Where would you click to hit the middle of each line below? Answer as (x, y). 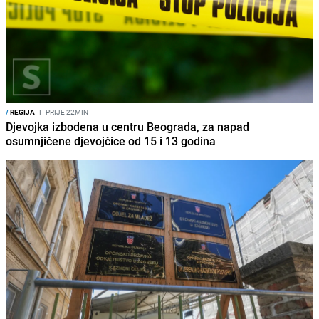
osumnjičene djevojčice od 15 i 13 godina (111, 141)
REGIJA (22, 112)
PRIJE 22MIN (66, 112)
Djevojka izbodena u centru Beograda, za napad (127, 127)
